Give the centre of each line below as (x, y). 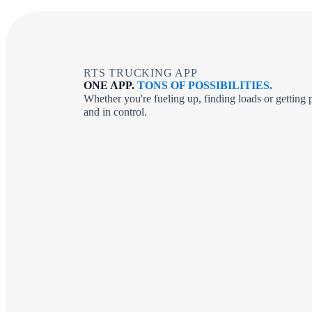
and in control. (115, 112)
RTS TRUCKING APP (141, 73)
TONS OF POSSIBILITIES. (205, 86)
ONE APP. (109, 86)
